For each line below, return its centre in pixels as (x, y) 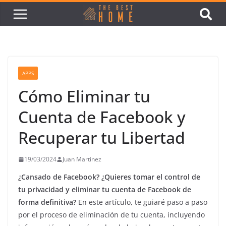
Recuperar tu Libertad (102, 137)
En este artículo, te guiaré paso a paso (142, 202)
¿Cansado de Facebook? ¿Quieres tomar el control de (109, 177)
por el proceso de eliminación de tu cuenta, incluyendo (111, 215)
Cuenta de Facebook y (102, 117)
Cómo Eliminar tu (84, 96)
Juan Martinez (82, 159)
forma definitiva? (47, 202)
